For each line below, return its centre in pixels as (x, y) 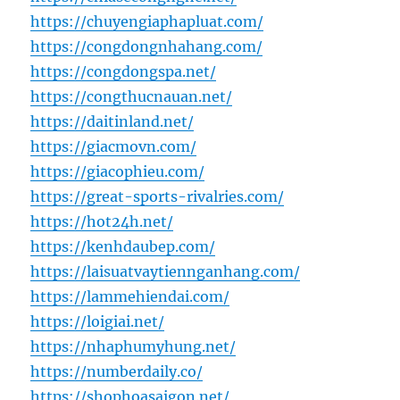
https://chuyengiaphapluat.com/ (147, 22)
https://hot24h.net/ (102, 222)
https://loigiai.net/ (98, 322)
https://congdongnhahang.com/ (147, 47)
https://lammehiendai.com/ (130, 297)
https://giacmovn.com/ (114, 147)
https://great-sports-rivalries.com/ (158, 197)
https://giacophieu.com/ (118, 172)
